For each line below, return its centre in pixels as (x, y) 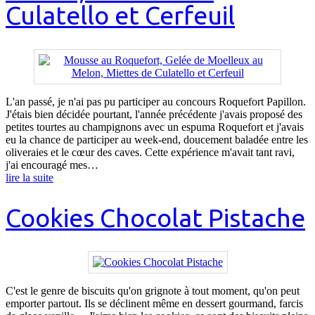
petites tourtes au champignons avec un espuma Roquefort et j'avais (155, 127)
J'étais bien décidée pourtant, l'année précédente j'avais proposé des (154, 114)
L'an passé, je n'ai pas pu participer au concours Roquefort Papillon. (156, 101)
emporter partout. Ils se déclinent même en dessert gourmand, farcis (154, 304)
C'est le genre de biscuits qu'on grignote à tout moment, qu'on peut (153, 291)
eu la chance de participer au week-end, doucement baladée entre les (157, 139)
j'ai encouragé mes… (52, 165)
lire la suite (30, 177)
